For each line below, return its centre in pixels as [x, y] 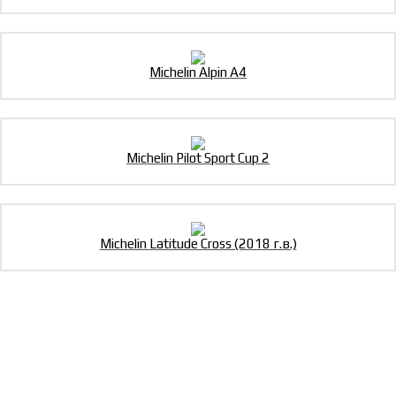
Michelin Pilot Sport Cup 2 [198, 158]
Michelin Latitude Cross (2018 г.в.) [198, 244]
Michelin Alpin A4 [198, 72]
